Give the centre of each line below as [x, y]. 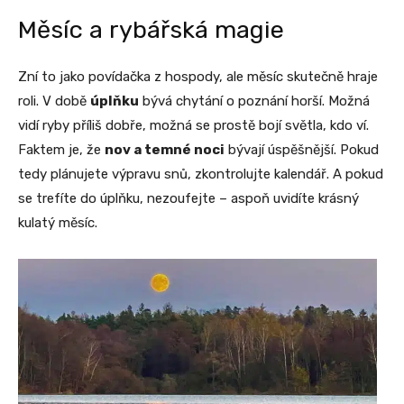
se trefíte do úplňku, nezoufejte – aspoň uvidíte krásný [188, 199]
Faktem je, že [61, 150]
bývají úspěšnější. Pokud [302, 150]
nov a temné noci [165, 150]
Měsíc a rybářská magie [151, 30]
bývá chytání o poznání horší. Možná [254, 101]
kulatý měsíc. [58, 223]
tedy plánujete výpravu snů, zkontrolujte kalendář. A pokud [201, 174]
